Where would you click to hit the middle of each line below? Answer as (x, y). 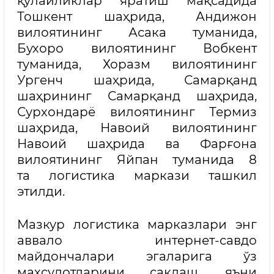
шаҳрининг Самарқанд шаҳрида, (137, 96)
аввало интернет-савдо (137, 240)
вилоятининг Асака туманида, (137, 32)
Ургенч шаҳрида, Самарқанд (137, 80)
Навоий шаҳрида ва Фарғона (137, 144)
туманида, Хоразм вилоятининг (137, 64)
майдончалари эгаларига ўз (137, 256)
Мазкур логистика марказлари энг (137, 224)
